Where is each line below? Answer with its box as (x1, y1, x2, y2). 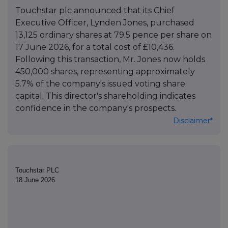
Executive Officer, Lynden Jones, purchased (15, 18, 194, 28)
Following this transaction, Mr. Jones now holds (15, 54, 205, 65)
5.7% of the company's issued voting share (15, 79, 185, 89)
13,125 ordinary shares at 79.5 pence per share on (15, 30, 212, 40)
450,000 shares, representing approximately (15, 67, 195, 77)
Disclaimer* (173, 116, 213, 126)
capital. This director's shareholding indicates (15, 91, 195, 101)
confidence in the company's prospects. (15, 103, 176, 113)
